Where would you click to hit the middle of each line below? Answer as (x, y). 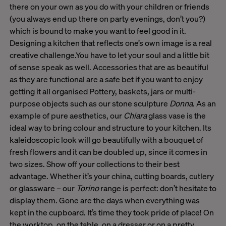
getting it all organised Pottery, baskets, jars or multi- (102, 91)
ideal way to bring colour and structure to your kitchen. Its (110, 128)
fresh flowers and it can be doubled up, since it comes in (108, 152)
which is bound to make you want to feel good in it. (98, 31)
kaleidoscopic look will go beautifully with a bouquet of (106, 140)
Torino (87, 188)
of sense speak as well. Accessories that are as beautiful (109, 67)
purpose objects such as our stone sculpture (89, 103)
